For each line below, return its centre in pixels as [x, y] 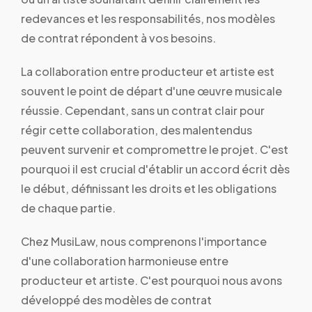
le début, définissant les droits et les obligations [149, 188]
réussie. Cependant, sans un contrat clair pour [143, 110]
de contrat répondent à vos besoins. [118, 38]
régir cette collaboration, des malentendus [136, 130]
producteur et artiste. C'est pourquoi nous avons [151, 280]
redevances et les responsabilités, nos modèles [148, 18]
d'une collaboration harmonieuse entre [125, 260]
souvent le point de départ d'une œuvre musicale [151, 91]
